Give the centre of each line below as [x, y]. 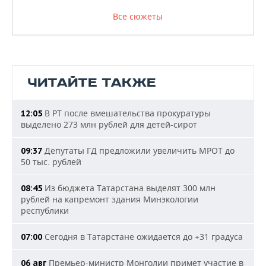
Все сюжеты [137, 16]
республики [45, 210]
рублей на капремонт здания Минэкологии [110, 199]
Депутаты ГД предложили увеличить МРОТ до [138, 150]
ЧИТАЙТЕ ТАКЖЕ [92, 83]
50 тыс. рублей [51, 161]
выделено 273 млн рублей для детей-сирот [109, 124]
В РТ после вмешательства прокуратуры [126, 113]
